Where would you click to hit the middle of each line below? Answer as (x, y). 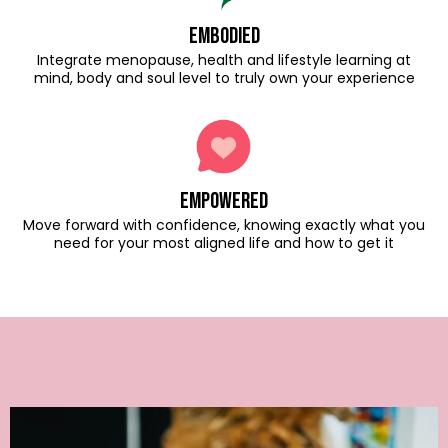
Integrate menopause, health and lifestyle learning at (224, 60)
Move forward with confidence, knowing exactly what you (224, 225)
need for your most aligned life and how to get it (224, 243)
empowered (224, 201)
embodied (224, 36)
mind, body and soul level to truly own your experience (224, 78)
